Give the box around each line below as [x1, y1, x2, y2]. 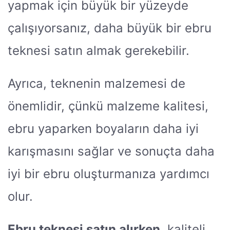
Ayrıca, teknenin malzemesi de [8, 76, 185, 91]
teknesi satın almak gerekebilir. [8, 43, 189, 59]
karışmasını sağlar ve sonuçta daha [8, 144, 215, 159]
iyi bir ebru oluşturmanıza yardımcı [8, 166, 209, 182]
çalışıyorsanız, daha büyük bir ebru [8, 21, 212, 36]
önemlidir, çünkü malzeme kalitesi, [8, 99, 208, 114]
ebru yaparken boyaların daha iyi [8, 121, 199, 137]
